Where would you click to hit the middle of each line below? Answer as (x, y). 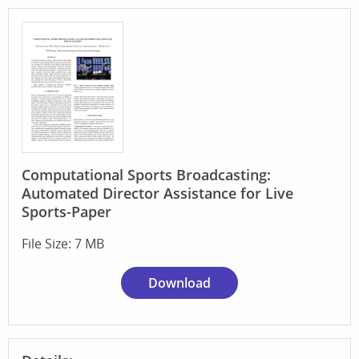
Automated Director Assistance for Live (157, 193)
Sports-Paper (67, 211)
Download (179, 282)
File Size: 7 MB (63, 243)
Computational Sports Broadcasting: (146, 174)
